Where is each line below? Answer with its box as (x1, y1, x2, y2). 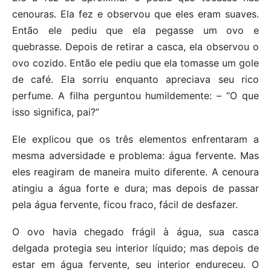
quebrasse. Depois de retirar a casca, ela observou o (12, 41, 259, 53)
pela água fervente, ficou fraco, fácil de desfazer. (12, 198, 238, 211)
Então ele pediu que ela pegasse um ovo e (12, 24, 259, 36)
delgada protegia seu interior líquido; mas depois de (12, 242, 259, 254)
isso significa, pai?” (12, 106, 99, 118)
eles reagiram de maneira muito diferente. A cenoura (12, 166, 259, 178)
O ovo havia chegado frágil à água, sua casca (12, 226, 259, 238)
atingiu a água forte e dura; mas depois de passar (12, 182, 259, 194)
